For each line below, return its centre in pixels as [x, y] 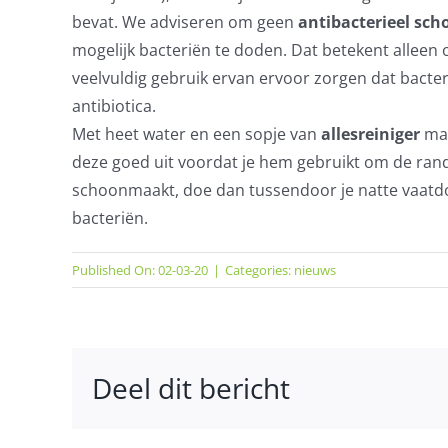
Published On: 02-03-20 [139, 270]
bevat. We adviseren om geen [184, 22]
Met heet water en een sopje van [196, 134]
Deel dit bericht [190, 388]
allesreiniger [370, 134]
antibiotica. [113, 106]
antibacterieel [353, 22]
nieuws [314, 270]
